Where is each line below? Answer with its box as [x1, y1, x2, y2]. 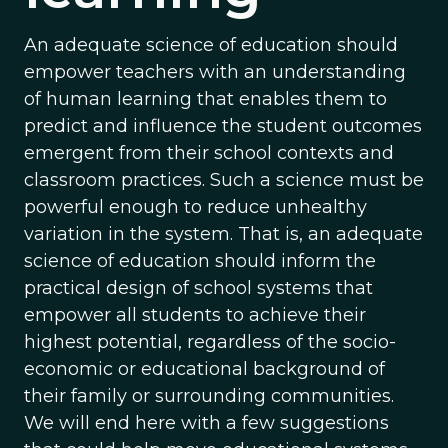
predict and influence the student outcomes [24, 115, 422, 137]
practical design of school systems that [24, 277, 373, 299]
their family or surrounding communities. [24, 385, 394, 407]
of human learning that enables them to [24, 88, 387, 110]
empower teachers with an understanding [24, 61, 406, 83]
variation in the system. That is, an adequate [24, 223, 423, 245]
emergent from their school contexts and [24, 142, 394, 164]
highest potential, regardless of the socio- [24, 331, 396, 353]
